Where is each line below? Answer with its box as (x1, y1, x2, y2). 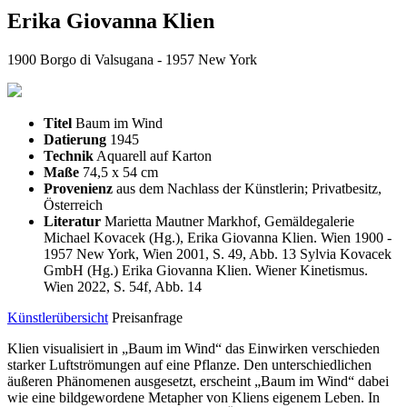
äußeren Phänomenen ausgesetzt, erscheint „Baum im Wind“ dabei (7, 372, 389, 389)
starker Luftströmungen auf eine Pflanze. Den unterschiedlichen (7, 356, 372, 372)
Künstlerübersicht (7, 309, 108, 325)
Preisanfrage (112, 309, 183, 325)
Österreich (44, 196, 103, 213)
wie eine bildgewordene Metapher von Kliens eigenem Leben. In (7, 389, 380, 405)
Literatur (44, 213, 101, 229)
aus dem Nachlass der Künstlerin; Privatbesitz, (116, 180, 382, 196)
